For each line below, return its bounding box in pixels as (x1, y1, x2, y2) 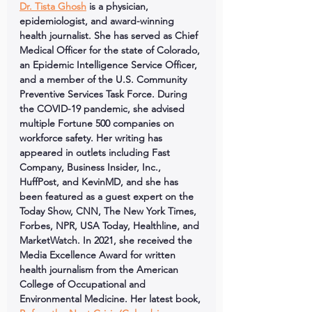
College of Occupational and (19, 278, 148, 290)
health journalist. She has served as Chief (19, 29, 201, 42)
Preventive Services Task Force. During (19, 88, 190, 100)
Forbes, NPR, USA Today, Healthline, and (19, 219, 202, 232)
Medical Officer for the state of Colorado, (19, 44, 203, 56)
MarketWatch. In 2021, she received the (19, 234, 195, 247)
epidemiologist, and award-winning (19, 15, 177, 27)
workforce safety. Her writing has (19, 132, 165, 144)
